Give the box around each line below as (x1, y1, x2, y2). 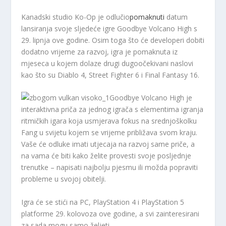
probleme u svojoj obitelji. (21, 174, 106, 184)
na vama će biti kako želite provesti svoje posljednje (21, 151, 192, 161)
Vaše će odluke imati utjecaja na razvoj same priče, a (21, 139, 195, 149)
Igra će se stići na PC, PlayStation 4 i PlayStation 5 (21, 197, 185, 207)
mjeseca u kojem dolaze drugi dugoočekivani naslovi (21, 58, 194, 68)
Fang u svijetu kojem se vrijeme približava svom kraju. (21, 128, 198, 138)
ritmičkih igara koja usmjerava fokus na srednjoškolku (21, 116, 197, 126)
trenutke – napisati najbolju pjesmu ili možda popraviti (21, 162, 198, 173)
